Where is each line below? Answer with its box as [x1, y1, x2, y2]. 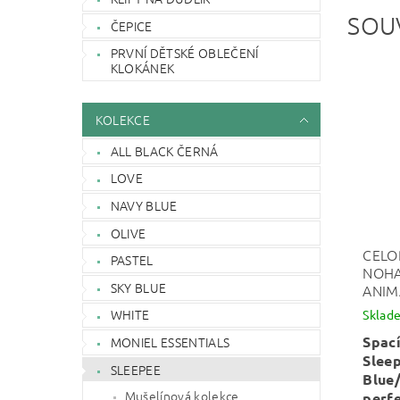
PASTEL [110, 251, 154, 270]
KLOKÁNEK [110, 59, 175, 78]
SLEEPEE [110, 360, 162, 379]
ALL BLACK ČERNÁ [110, 141, 219, 160]
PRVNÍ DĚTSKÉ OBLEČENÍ [110, 44, 259, 62]
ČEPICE [110, 16, 153, 35]
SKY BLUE [110, 278, 167, 296]
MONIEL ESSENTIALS [110, 333, 230, 352]
